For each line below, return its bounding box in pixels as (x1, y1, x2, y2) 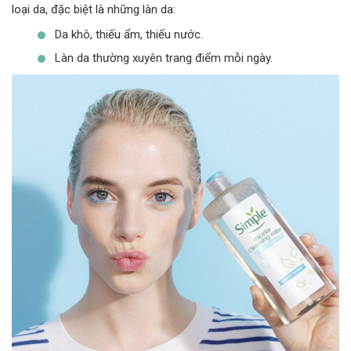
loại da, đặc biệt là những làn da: (12, 2, 175, 16)
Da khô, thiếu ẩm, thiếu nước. (55, 27, 203, 42)
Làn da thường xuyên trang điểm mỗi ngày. (55, 50, 273, 65)
